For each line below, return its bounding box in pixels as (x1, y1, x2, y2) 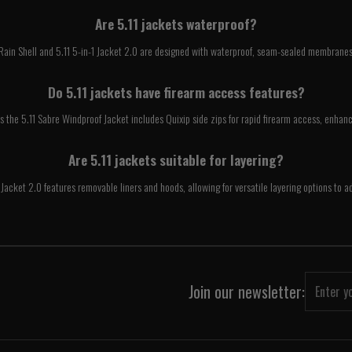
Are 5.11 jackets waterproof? (95, 13, 257, 35)
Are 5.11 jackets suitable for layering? (68, 149, 284, 170)
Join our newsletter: (189, 279, 305, 303)
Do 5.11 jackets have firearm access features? (47, 81, 305, 102)
